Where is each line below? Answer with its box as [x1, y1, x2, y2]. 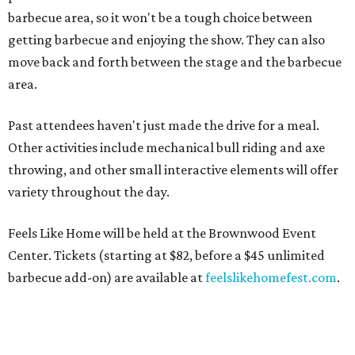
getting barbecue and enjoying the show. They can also [8, 32, 325, 48]
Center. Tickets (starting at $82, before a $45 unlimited [8, 247, 325, 264]
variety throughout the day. [8, 184, 170, 200]
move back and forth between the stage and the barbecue [8, 54, 342, 71]
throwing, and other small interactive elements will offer [8, 162, 338, 178]
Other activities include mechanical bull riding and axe [8, 139, 325, 156]
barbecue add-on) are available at [8, 269, 205, 286]
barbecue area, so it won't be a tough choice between [8, 10, 312, 26]
